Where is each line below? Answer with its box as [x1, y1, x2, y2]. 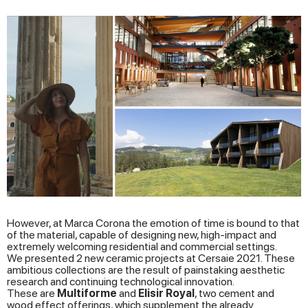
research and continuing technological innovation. [7, 275, 234, 289]
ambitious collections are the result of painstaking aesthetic [7, 263, 285, 277]
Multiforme [57, 287, 117, 300]
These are [7, 287, 57, 300]
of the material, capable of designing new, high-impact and [7, 228, 276, 242]
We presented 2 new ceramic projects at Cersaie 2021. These [7, 252, 295, 265]
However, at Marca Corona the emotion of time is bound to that [7, 217, 300, 230]
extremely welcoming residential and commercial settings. [7, 240, 277, 254]
